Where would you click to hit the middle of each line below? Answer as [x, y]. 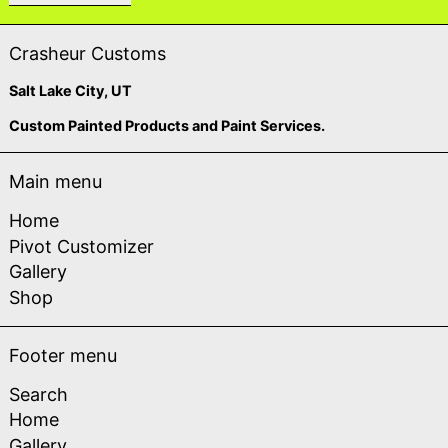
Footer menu [63, 355]
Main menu [55, 181]
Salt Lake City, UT [70, 90]
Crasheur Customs [87, 53]
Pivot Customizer [81, 246]
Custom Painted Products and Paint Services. [167, 125]
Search [38, 394]
